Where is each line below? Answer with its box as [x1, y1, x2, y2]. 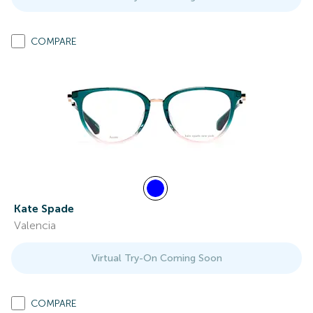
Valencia [14, 219, 56, 232]
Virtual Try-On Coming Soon [91, 252, 222, 264]
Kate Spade [14, 202, 74, 215]
